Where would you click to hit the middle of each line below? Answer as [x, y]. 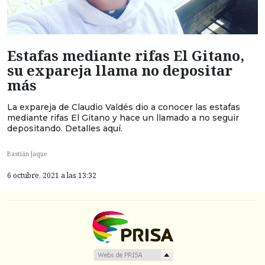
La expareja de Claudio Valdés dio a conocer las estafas [124, 107]
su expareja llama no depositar [120, 70]
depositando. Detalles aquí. [65, 128]
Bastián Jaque [27, 154]
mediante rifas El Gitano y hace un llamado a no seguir [123, 117]
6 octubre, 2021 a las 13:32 [52, 176]
